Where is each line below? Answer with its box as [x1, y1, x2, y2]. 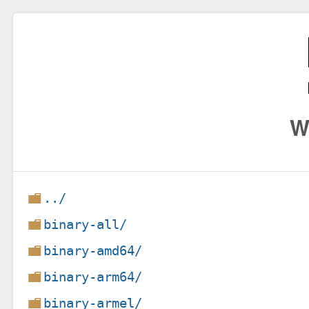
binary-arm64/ [43, 268, 143, 285]
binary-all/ [43, 216, 128, 232]
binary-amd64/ [43, 242, 143, 259]
